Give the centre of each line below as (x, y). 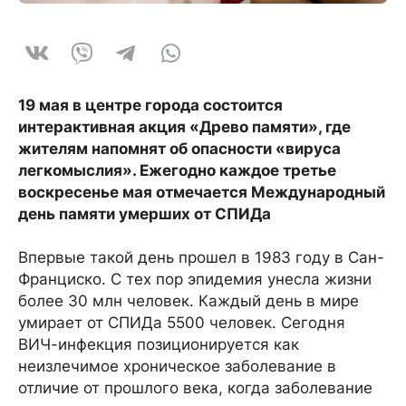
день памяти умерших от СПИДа (145, 214)
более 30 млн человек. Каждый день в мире (188, 301)
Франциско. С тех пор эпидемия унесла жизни (195, 280)
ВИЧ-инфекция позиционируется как (159, 345)
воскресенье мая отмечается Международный (202, 193)
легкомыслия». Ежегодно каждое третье (177, 171)
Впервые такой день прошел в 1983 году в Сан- (201, 258)
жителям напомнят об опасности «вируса (179, 149)
